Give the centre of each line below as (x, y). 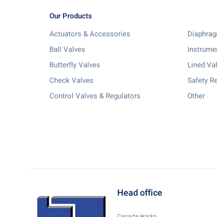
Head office (140, 193)
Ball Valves (67, 49)
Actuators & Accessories (90, 34)
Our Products (71, 16)
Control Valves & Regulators (95, 96)
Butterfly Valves (75, 65)
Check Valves (71, 80)
